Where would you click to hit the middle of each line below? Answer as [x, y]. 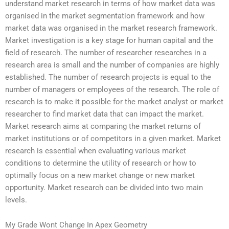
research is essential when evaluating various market [96, 151]
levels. [16, 200]
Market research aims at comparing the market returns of [103, 126]
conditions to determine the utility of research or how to [101, 163]
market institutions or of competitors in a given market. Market [113, 138]
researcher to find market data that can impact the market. [105, 114]
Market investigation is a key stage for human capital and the [109, 40]
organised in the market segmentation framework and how [105, 16]
